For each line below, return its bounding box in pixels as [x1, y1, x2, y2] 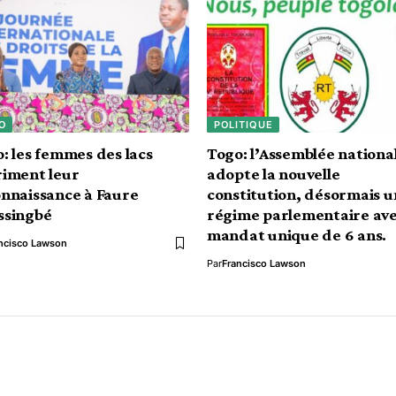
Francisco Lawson [222, 257, 306, 270]
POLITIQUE [213, 118, 273, 131]
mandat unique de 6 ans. [207, 225, 387, 244]
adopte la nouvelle [207, 164, 340, 183]
